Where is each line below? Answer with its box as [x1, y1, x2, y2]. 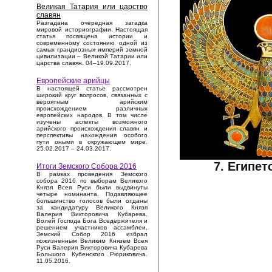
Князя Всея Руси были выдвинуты [36, 184, 148, 191]
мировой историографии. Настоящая [36, 26, 148, 33]
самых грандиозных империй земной [36, 46, 148, 53]
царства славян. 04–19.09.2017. [36, 59, 131, 67]
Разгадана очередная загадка [36, 19, 148, 27]
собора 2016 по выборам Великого [36, 177, 148, 185]
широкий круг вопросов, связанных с [36, 92, 148, 99]
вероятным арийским [36, 98, 148, 106]
